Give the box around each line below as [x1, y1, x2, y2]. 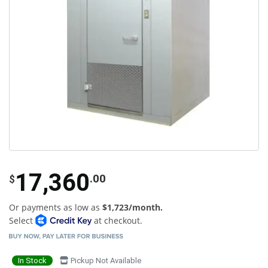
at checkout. [91, 214, 142, 226]
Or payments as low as [9, 201, 102, 213]
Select [9, 214, 35, 226]
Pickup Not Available [69, 255, 141, 265]
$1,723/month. [102, 201, 163, 213]
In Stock [18, 255, 47, 265]
